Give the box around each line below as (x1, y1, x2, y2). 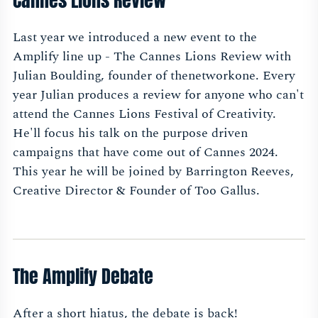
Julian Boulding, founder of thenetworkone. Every (13, 66, 295, 86)
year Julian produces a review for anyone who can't (13, 85, 304, 105)
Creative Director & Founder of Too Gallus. (13, 181, 263, 201)
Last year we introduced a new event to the (13, 28, 257, 48)
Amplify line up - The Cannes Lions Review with (13, 47, 291, 67)
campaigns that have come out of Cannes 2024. (13, 143, 278, 163)
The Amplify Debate (13, 262, 153, 291)
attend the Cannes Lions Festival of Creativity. (13, 104, 276, 124)
